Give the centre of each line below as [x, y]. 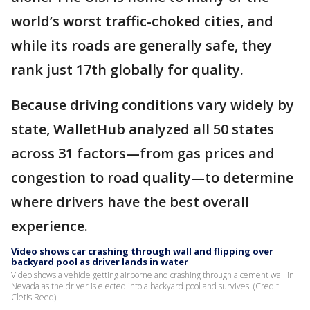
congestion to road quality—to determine [152, 178]
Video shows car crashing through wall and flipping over [142, 252]
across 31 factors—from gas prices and [143, 154]
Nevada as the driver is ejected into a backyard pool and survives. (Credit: [146, 286]
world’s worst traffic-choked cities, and [142, 21]
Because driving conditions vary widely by [153, 105]
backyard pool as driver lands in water [100, 262]
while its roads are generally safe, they [142, 46]
